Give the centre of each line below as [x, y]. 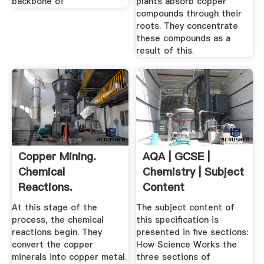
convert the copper [52, 245]
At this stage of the [54, 208]
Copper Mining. [57, 156]
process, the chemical [57, 220]
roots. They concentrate [187, 26]
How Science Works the [187, 245]
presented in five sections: [192, 232]
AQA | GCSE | [176, 156]
